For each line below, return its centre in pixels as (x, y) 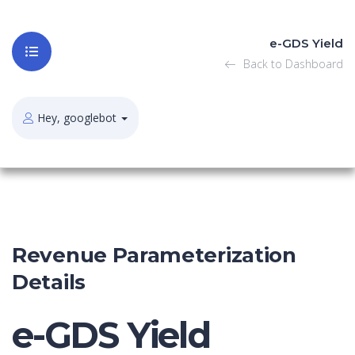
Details (49, 282)
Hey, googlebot (77, 118)
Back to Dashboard (291, 64)
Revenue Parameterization (154, 255)
